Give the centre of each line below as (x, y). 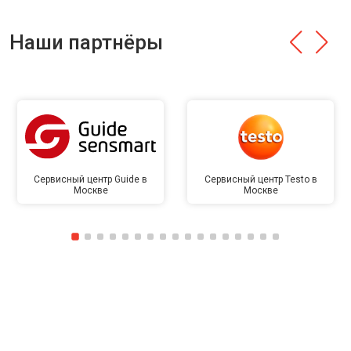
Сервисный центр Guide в (90, 179)
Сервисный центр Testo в (261, 179)
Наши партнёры (86, 42)
